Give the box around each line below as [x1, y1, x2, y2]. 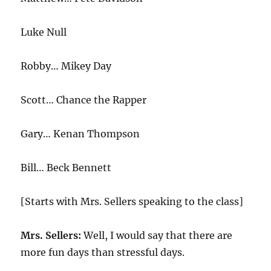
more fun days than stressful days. [21, 246, 185, 258]
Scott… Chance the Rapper [21, 94, 147, 106]
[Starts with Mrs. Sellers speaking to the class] [21, 195, 244, 207]
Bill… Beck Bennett [21, 162, 112, 174]
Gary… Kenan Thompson [21, 128, 140, 140]
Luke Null [21, 26, 67, 38]
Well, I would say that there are [81, 229, 233, 241]
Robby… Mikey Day [21, 60, 112, 72]
